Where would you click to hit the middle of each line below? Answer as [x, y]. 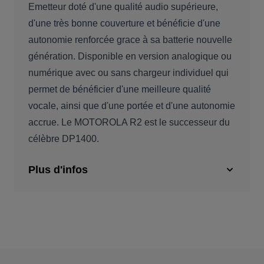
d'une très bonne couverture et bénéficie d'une [124, 23]
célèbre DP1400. [64, 139]
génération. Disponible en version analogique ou [130, 56]
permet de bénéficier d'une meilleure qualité [120, 89]
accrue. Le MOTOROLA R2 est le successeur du [129, 122]
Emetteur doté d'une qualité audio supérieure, [123, 7]
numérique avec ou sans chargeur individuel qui [128, 73]
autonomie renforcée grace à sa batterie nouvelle [130, 40]
